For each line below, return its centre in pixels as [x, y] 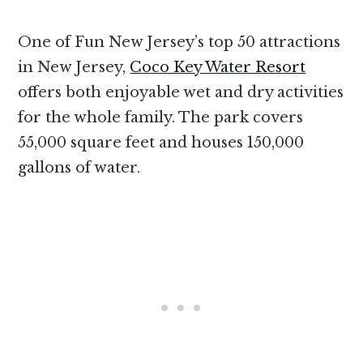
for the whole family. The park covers [161, 118]
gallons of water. [81, 168]
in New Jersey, [74, 68]
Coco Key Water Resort [218, 68]
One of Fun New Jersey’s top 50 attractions [179, 43]
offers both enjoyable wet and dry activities [181, 93]
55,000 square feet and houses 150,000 [161, 143]
